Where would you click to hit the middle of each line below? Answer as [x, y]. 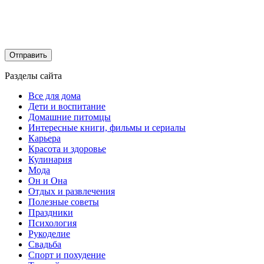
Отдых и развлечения [72, 191]
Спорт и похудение [67, 255]
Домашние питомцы [70, 117]
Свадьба [45, 244]
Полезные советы [64, 202]
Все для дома [55, 95]
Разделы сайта [33, 75]
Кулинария [50, 159]
